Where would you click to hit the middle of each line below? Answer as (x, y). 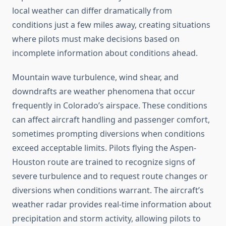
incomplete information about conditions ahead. (105, 53)
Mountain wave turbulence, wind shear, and (95, 77)
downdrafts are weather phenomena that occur (104, 92)
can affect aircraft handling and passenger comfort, (111, 120)
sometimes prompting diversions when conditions (108, 134)
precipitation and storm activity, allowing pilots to (106, 219)
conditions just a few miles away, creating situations (111, 25)
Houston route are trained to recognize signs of (104, 162)
